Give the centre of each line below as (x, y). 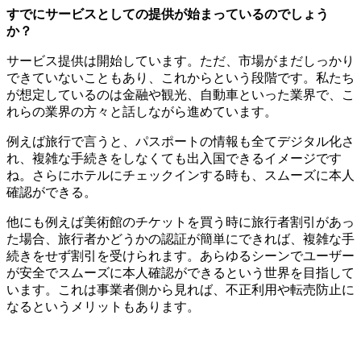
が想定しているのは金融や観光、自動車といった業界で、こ (180, 94)
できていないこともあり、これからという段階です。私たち (180, 77)
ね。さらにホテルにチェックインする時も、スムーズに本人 (180, 175)
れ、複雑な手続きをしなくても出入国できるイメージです (174, 158)
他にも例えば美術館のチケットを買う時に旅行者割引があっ (180, 222)
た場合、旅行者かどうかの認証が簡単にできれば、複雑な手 (180, 239)
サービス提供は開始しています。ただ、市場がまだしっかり (180, 60)
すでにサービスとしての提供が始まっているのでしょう (168, 14)
